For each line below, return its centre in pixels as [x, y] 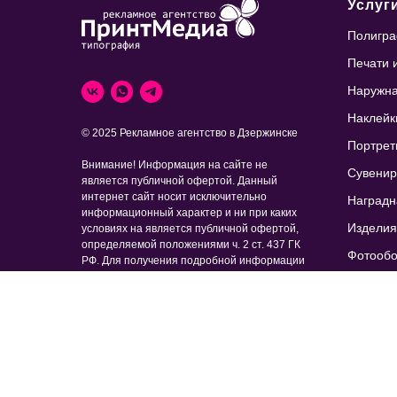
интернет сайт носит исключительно [174, 197]
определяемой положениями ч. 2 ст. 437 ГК [191, 245]
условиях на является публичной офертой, [190, 229]
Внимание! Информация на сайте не [175, 165]
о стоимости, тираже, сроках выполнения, [187, 277]
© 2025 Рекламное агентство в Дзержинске [190, 133]
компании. [107, 309]
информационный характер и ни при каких [189, 213]
